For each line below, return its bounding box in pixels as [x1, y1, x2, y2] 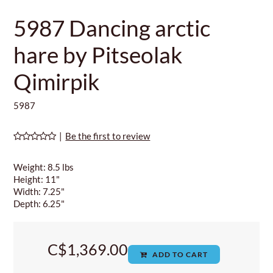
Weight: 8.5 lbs [13, 161, 74, 173]
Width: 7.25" [13, 186, 65, 197]
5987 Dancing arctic [13, 14, 211, 41]
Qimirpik [13, 68, 100, 95]
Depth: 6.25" [13, 198, 65, 210]
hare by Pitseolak [13, 41, 183, 68]
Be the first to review [65, 130, 151, 142]
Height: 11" [13, 174, 60, 185]
